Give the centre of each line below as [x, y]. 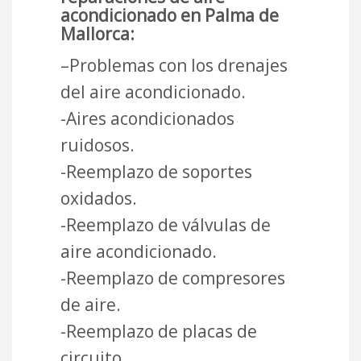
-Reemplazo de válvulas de [166, 224]
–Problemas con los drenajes [174, 65]
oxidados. [99, 198]
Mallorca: [98, 33]
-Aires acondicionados [147, 118]
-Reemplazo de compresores [173, 278]
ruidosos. [98, 145]
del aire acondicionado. [153, 91]
